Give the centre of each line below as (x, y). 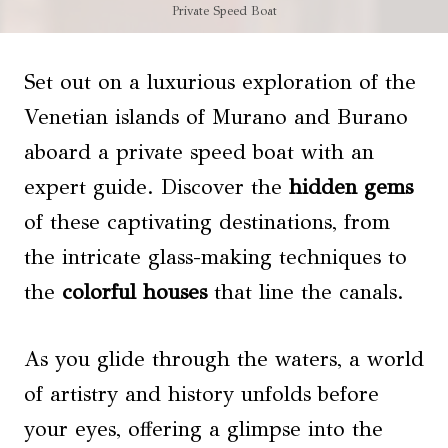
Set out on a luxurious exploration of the (220, 82)
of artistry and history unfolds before (201, 394)
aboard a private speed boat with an (199, 152)
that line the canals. (305, 292)
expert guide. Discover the (156, 187)
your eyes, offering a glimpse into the (203, 429)
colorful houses (134, 292)
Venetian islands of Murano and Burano (216, 117)
